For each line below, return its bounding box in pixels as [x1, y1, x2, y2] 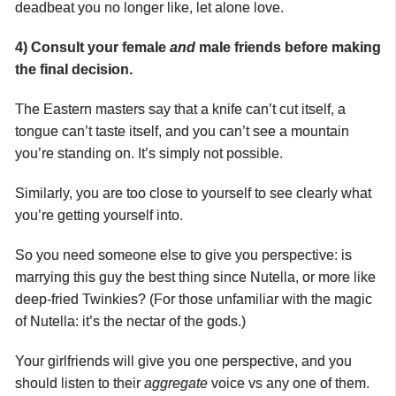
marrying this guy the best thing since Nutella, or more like [15, 269, 376, 285]
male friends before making [195, 39, 381, 55]
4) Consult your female [15, 39, 170, 55]
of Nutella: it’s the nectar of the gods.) [15, 313, 246, 329]
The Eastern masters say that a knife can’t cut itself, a [15, 101, 346, 117]
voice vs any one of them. [208, 375, 373, 391]
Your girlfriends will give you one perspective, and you [15, 353, 352, 369]
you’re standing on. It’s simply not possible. [15, 145, 283, 161]
